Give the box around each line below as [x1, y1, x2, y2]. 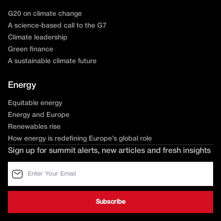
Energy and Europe [8, 112, 70, 119]
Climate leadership [8, 35, 68, 41]
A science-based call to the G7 [8, 23, 107, 30]
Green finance [8, 46, 53, 53]
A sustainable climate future [8, 58, 97, 65]
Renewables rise [8, 124, 61, 131]
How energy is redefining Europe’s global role [8, 136, 152, 143]
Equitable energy [8, 100, 62, 107]
